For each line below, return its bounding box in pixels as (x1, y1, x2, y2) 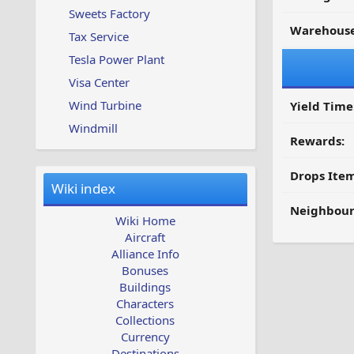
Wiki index (51, 179, 115, 198)
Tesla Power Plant (68, 51, 164, 67)
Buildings (119, 279, 171, 295)
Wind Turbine (68, 97, 141, 113)
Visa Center (68, 74, 130, 90)
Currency (120, 329, 170, 345)
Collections (115, 312, 175, 328)
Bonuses (122, 262, 169, 278)
